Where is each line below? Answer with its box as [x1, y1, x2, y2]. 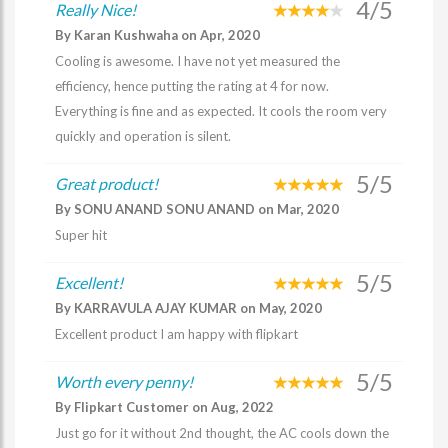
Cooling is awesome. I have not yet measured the [55, 53, 340, 69]
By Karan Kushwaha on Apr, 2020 [55, 27, 260, 43]
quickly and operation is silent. [55, 128, 231, 144]
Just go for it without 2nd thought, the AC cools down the [55, 425, 389, 441]
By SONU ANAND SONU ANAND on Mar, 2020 [55, 201, 339, 217]
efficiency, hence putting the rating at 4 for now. [55, 78, 329, 94]
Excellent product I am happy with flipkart [55, 326, 298, 342]
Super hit [55, 227, 107, 243]
